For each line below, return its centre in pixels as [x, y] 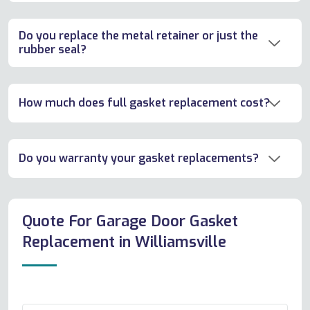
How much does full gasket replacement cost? [144, 103]
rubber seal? [53, 50]
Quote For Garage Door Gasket [130, 221]
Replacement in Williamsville [124, 241]
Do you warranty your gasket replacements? [139, 158]
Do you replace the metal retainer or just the [138, 36]
